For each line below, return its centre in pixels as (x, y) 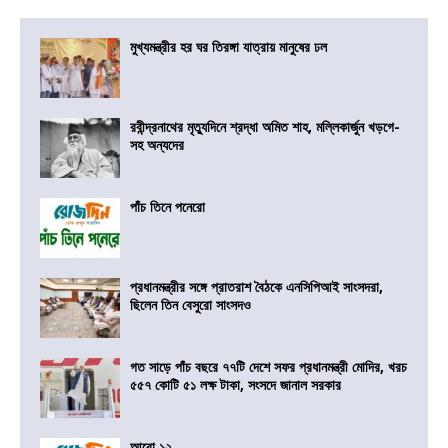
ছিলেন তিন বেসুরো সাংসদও (192, 305)
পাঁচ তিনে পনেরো (167, 207)
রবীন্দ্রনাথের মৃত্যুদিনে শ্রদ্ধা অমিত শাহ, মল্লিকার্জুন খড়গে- (265, 127)
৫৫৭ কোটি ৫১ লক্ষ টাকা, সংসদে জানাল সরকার (235, 385)
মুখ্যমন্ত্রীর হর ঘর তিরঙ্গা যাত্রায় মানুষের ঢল (228, 47)
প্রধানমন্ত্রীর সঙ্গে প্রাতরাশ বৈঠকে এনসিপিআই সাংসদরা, (256, 287)
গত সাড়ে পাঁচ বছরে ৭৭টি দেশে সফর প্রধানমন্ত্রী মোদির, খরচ (268, 367)
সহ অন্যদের (157, 145)
